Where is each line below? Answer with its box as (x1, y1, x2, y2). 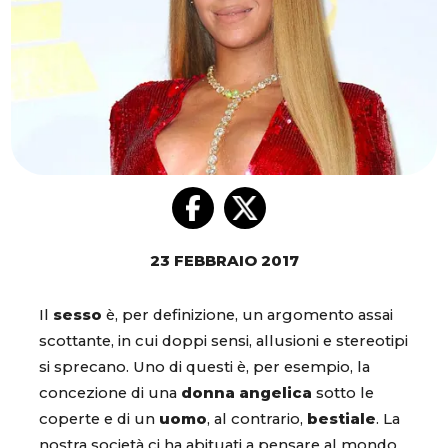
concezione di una (39, 384, 181, 403)
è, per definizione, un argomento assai (102, 306, 393, 325)
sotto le (312, 384, 374, 403)
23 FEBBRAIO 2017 (149, 252, 299, 271)
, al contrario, (207, 410, 307, 429)
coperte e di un (39, 410, 159, 429)
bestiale (307, 410, 376, 429)
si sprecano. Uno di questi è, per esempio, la (39, 358, 370, 377)
